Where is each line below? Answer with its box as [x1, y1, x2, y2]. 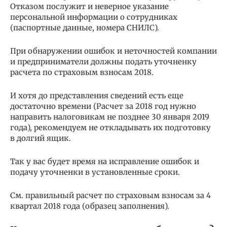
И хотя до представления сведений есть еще [10, 90, 183, 100]
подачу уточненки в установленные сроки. [10, 167, 180, 177]
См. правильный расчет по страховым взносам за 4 [10, 190, 211, 200]
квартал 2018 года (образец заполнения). [10, 201, 169, 211]
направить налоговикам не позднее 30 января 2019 [10, 111, 209, 122]
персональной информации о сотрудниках [10, 12, 177, 22]
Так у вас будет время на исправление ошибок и [10, 156, 199, 166]
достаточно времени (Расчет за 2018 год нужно [10, 101, 196, 111]
